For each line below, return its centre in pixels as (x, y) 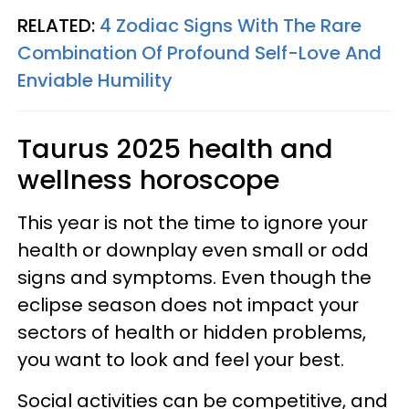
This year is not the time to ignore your (193, 223)
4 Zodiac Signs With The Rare (231, 26)
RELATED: (58, 26)
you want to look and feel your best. (183, 360)
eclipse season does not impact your (188, 305)
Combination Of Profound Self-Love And (199, 53)
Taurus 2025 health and (175, 149)
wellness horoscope (148, 180)
